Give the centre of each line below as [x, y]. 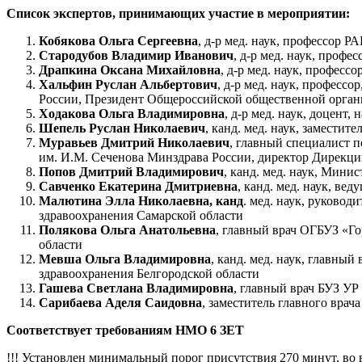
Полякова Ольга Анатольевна [127, 229]
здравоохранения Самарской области [141, 215]
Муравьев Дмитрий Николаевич [134, 142]
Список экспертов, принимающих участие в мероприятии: [178, 13]
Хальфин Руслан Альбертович [128, 84]
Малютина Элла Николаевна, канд [141, 200]
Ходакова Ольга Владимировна [132, 113]
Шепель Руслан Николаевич [122, 128]
